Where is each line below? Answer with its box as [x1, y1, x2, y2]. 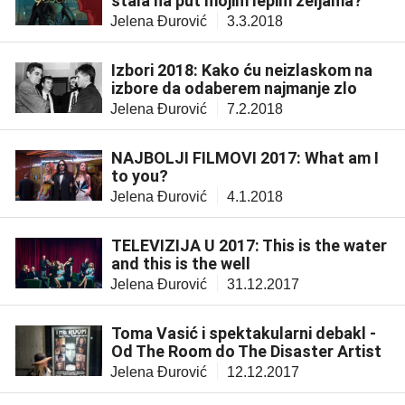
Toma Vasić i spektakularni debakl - [111, 324, 376, 344]
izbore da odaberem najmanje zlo [111, 79, 357, 99]
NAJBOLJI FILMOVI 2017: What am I [111, 148, 379, 168]
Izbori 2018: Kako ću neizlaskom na [111, 61, 372, 80]
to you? [111, 166, 168, 186]
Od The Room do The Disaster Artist [111, 342, 381, 362]
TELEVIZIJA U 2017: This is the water [111, 236, 387, 256]
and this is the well [111, 254, 250, 274]
